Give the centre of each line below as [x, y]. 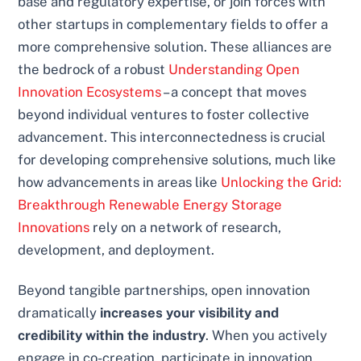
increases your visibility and [190, 313]
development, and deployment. [116, 250]
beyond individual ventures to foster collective [164, 115]
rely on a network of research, [186, 228]
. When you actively [267, 336]
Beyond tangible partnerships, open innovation [164, 290]
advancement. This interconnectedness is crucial [172, 137]
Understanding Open [234, 70]
